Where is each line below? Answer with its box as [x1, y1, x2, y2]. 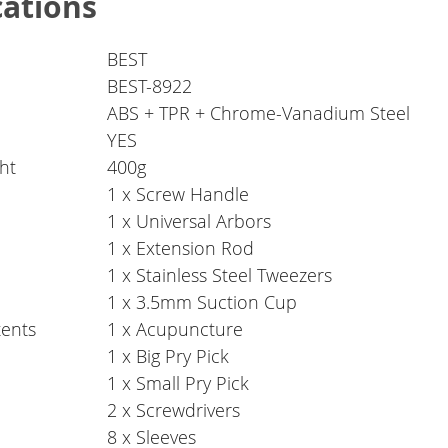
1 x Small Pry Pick [107, 371, 250, 396]
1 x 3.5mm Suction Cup [107, 290, 298, 315]
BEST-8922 [107, 74, 193, 99]
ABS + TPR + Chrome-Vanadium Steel [107, 101, 411, 126]
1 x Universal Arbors [107, 209, 272, 234]
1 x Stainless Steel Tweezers [107, 263, 333, 288]
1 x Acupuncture [107, 317, 244, 342]
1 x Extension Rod [107, 236, 255, 261]
